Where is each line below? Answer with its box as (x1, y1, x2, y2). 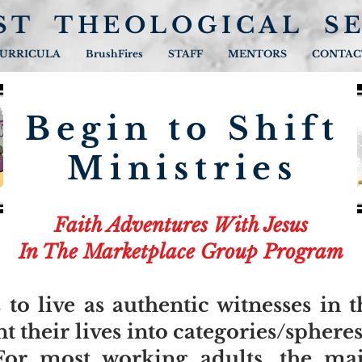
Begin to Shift (24, 109, 341, 149)
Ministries (67, 149, 298, 188)
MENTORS (228, 48, 287, 60)
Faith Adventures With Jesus (53, 213, 308, 237)
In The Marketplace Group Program (18, 240, 343, 263)
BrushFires (86, 48, 143, 60)
